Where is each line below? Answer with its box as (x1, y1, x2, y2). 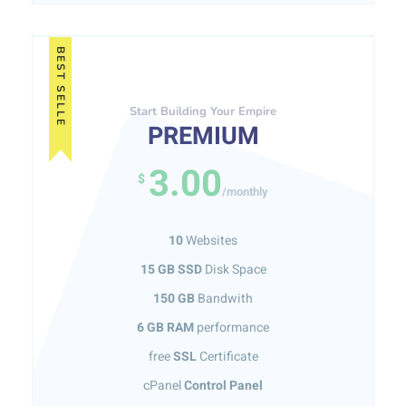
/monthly (222, 183, 268, 200)
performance (194, 318, 269, 337)
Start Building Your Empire (130, 103, 276, 120)
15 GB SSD (140, 260, 202, 279)
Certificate (196, 347, 258, 366)
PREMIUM (147, 119, 259, 154)
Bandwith (195, 289, 253, 308)
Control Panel (184, 376, 263, 395)
